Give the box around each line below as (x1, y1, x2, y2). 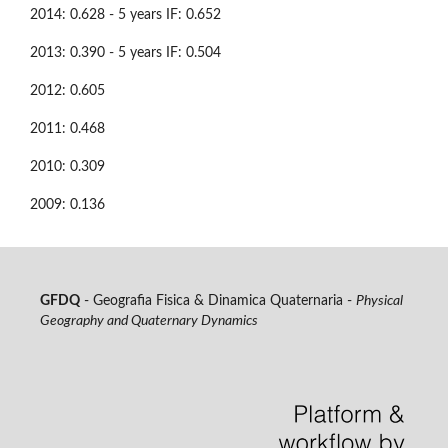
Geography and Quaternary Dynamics (39, 314, 258, 329)
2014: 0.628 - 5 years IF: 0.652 (30, 8, 221, 23)
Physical (355, 294, 403, 309)
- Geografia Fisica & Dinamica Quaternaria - (79, 294, 356, 309)
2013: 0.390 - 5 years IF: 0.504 (30, 46, 221, 61)
